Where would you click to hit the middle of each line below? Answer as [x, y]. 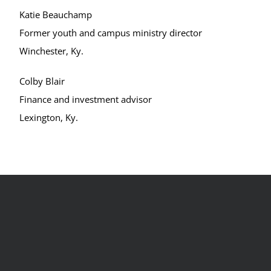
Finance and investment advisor [86, 99]
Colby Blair [42, 81]
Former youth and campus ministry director [111, 33]
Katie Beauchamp [56, 15]
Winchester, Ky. [51, 51]
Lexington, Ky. [49, 117]
